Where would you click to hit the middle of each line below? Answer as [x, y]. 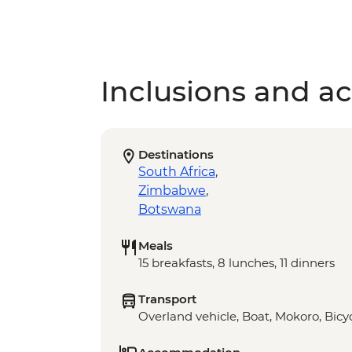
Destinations [176, 155]
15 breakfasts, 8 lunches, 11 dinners [236, 263]
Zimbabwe [172, 191]
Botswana [170, 210]
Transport [167, 299]
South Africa [177, 172]
